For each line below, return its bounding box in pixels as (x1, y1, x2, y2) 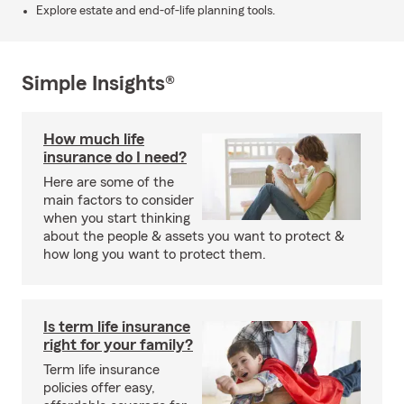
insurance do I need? (43, 149, 187, 165)
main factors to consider (43, 193, 194, 207)
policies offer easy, (43, 381, 155, 395)
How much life (43, 131, 144, 147)
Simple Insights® (22, 73, 175, 95)
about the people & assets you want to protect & (43, 229, 344, 243)
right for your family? (43, 336, 193, 353)
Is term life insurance (43, 318, 190, 335)
